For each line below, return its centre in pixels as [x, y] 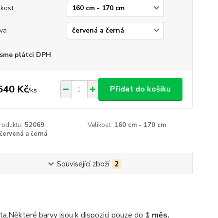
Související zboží [83, 164]
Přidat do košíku [140, 89]
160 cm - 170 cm [140, 125]
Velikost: [100, 125]
